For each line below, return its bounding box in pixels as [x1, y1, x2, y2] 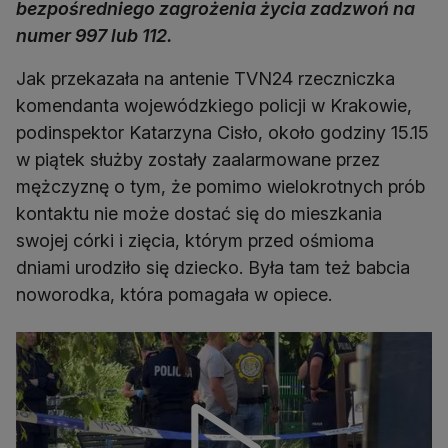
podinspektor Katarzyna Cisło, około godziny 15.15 [16, 122, 429, 144]
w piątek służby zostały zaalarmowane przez [16, 149, 380, 171]
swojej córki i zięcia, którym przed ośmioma [16, 230, 374, 252]
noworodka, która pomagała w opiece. [16, 284, 332, 306]
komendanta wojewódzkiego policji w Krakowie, [16, 95, 412, 117]
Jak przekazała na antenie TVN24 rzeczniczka [16, 68, 395, 90]
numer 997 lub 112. [16, 25, 172, 47]
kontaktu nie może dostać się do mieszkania [16, 203, 382, 225]
